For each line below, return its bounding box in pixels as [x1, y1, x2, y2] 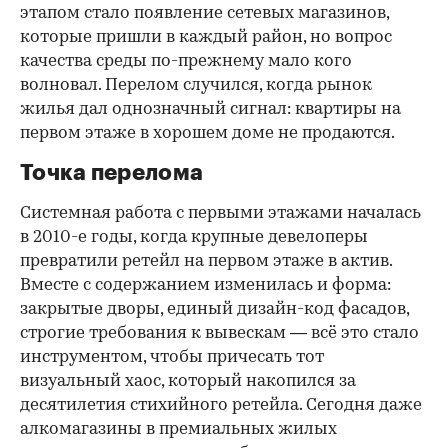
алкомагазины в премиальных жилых [20, 421, 337, 439]
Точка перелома [20, 162, 204, 185]
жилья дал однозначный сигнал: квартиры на [20, 101, 401, 119]
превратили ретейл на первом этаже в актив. [20, 253, 392, 271]
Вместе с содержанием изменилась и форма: [20, 277, 391, 295]
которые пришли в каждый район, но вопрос [20, 29, 392, 47]
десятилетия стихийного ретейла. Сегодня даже [20, 397, 422, 415]
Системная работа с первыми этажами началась [20, 205, 421, 223]
